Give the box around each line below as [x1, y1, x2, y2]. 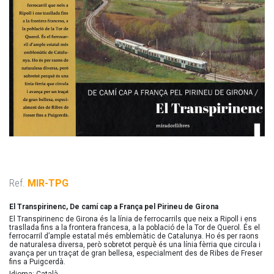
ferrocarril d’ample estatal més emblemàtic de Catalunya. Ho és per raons [9, 232, 259, 240]
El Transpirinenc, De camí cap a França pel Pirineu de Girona [9, 202, 218, 211]
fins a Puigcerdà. [9, 257, 65, 266]
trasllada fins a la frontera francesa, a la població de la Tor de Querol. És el [9, 223, 260, 232]
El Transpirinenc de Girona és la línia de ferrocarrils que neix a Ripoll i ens [9, 215, 257, 223]
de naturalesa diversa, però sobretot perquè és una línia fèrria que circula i [9, 240, 261, 249]
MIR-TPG [28, 177, 68, 189]
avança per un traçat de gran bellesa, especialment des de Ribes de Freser [9, 249, 262, 257]
